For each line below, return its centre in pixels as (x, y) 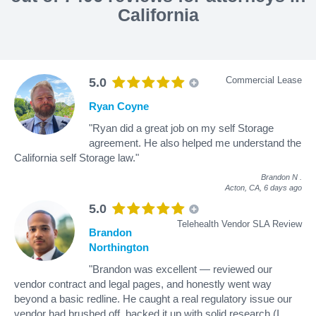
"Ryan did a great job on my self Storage (181, 128)
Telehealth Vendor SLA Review (239, 224)
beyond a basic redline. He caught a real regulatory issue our (153, 298)
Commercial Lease (264, 80)
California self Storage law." (77, 157)
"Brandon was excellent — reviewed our (181, 269)
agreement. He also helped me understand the (195, 142)
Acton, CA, (244, 187)
